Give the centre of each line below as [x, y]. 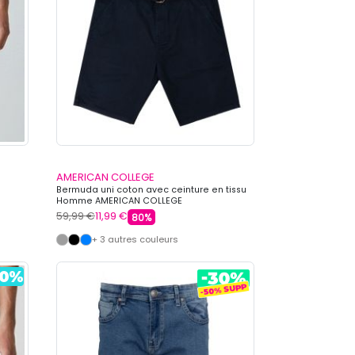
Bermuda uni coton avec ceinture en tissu [151, 190]
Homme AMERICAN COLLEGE [119, 201]
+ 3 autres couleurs [135, 240]
